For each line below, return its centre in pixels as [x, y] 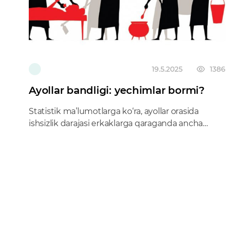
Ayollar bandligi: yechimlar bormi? [117, 90]
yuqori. [42, 135]
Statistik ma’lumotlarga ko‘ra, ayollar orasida [114, 111]
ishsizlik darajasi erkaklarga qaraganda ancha [116, 123]
